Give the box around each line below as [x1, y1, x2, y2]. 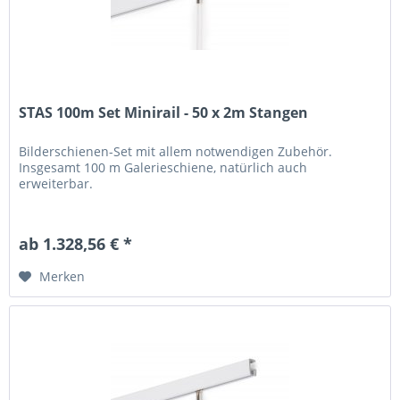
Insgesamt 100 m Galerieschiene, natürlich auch [19, 159, 308, 177]
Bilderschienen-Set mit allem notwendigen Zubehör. [19, 143, 333, 161]
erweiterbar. [19, 175, 94, 193]
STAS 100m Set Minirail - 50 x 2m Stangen [19, 103, 309, 123]
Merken [39, 268, 86, 286]
